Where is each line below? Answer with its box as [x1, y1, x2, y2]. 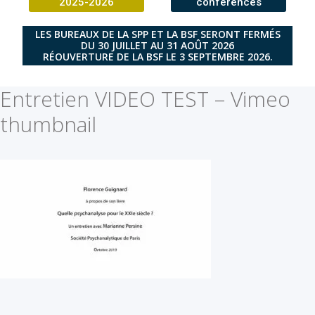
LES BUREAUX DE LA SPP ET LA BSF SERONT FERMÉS [34, 27, 281, 41]
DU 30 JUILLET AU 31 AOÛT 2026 [81, 38, 234, 52]
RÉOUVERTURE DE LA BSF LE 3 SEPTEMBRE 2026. [42, 49, 273, 63]
